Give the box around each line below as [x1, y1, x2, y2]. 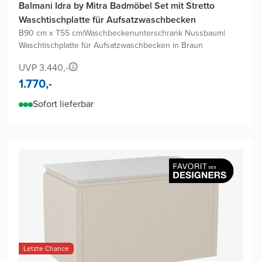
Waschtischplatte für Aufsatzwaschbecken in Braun [19, 39, 203, 51]
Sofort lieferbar [33, 96, 94, 111]
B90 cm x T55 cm [19, 26, 82, 39]
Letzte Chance [23, 243, 69, 254]
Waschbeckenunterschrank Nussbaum [84, 26, 223, 39]
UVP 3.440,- [19, 60, 68, 74]
